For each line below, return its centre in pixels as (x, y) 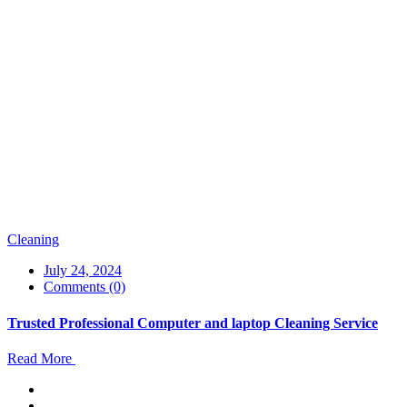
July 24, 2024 (83, 271)
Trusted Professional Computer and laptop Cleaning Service (193, 323)
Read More (41, 358)
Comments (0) (84, 287)
